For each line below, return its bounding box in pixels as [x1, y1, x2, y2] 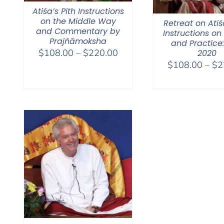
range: [117, 58, 143, 70]
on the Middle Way [40, 15, 116, 27]
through [117, 83, 149, 95]
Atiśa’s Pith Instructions [32, 5, 124, 17]
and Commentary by [36, 25, 120, 37]
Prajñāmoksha [49, 35, 106, 47]
